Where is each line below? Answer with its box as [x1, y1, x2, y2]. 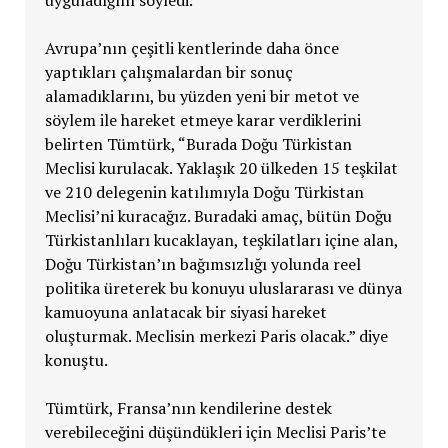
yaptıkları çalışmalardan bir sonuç [44, 60, 293, 83]
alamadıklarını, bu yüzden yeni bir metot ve [44, 84, 359, 107]
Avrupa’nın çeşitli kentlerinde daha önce [44, 36, 339, 59]
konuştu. [44, 348, 108, 371]
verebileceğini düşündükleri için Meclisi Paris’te [44, 420, 386, 443]
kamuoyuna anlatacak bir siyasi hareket [44, 300, 327, 323]
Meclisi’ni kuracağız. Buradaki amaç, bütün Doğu [44, 204, 392, 227]
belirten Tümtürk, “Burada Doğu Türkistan [44, 132, 352, 155]
